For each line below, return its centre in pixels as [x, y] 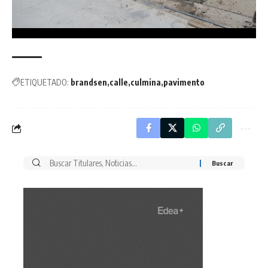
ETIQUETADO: [45, 83]
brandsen [89, 83]
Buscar [53, 163]
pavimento [184, 83]
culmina [146, 83]
